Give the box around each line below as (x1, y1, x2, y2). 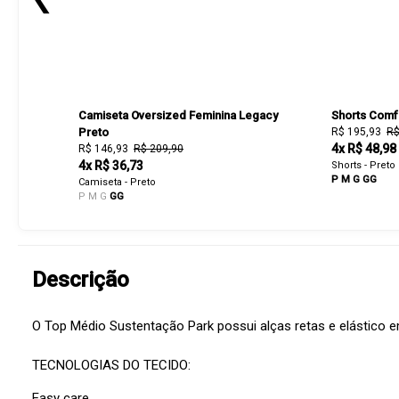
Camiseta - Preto (78, 176, 157, 189)
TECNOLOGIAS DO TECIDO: (32, 357, 191, 374)
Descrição (32, 267, 129, 293)
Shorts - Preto (331, 159, 396, 172)
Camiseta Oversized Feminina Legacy (78, 109, 279, 123)
